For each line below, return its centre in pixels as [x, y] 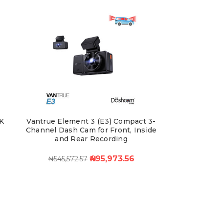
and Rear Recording [91, 139]
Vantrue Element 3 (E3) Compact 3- [91, 121]
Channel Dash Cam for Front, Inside [91, 130]
